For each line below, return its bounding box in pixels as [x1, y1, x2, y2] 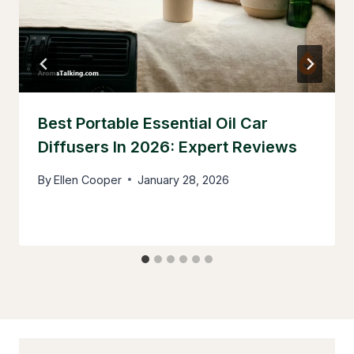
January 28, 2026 [137, 172, 230, 186]
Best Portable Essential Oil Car [38, 114, 268, 134]
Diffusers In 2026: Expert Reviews [38, 137, 297, 157]
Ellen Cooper [54, 172, 122, 186]
